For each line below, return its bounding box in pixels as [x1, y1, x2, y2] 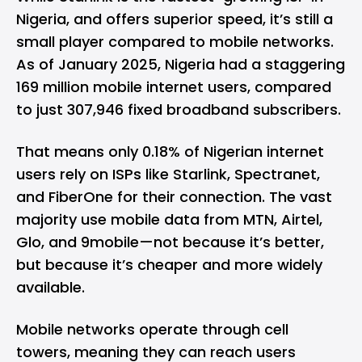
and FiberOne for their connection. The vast [16, 186, 332, 207]
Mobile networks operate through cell [16, 318, 288, 339]
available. [16, 276, 85, 297]
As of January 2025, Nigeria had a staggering [16, 53, 345, 74]
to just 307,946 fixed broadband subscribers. [16, 99, 341, 120]
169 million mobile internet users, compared [16, 76, 331, 97]
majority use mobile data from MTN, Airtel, [16, 208, 322, 229]
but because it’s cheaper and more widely [16, 254, 322, 275]
